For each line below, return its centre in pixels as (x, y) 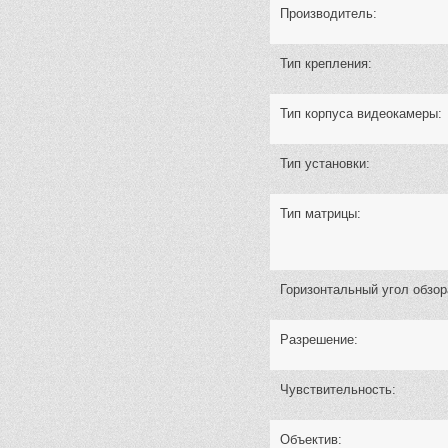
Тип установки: (325, 163)
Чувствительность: (338, 389)
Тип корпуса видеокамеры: (361, 113)
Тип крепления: (326, 63)
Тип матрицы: (320, 213)
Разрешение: (319, 339)
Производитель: (328, 13)
